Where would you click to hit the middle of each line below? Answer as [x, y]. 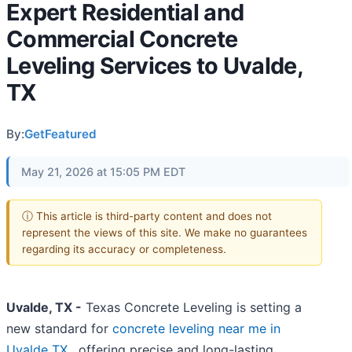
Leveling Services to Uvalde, [154, 66]
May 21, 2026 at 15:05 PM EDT [103, 172]
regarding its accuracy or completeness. [124, 249]
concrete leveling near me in [196, 329]
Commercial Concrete [122, 39]
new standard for [59, 329]
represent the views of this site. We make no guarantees [165, 232]
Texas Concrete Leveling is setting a [192, 308]
